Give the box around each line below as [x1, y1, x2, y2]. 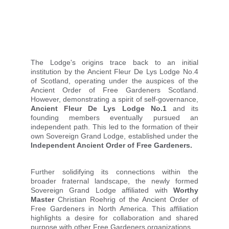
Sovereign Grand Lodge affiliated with [31, 186, 173, 194]
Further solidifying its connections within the [31, 168, 198, 176]
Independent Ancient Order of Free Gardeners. [31, 141, 192, 149]
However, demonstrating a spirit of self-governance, [31, 95, 198, 103]
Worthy [173, 186, 198, 194]
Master [31, 195, 58, 203]
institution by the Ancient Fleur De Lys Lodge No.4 [31, 67, 198, 76]
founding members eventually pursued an [31, 113, 198, 122]
